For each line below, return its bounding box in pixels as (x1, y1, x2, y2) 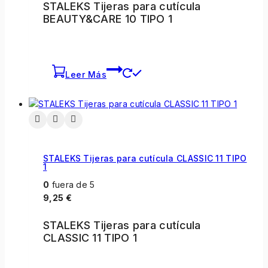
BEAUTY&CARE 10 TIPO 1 (43, 12, 173, 25)
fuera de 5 (49, 179, 95, 190)
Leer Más (65, 69, 106, 80)
